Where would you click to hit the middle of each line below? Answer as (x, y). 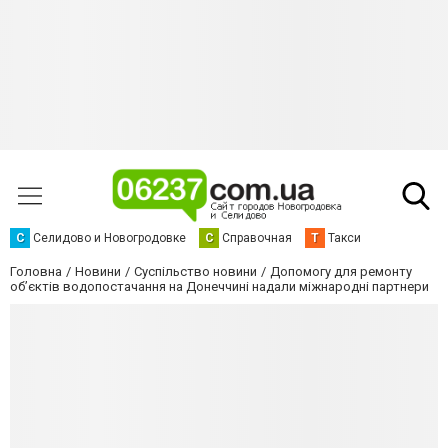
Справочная (257, 238)
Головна (36, 271)
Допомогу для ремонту (341, 271)
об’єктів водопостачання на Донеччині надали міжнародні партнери (219, 286)
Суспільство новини (195, 271)
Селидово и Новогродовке (109, 238)
